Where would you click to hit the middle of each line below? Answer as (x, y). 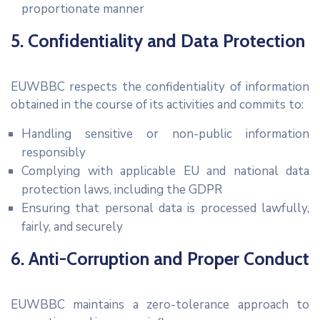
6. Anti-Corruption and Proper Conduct (160, 259)
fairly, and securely (72, 227)
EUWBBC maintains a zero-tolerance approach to (160, 305)
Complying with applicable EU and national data (165, 171)
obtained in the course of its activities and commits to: (157, 105)
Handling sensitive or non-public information (165, 134)
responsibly (54, 153)
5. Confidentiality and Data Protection (158, 41)
